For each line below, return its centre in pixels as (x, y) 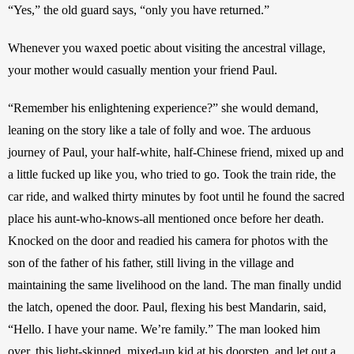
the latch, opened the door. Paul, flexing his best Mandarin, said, (167, 307)
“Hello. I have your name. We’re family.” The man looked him (164, 330)
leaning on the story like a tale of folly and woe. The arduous (159, 130)
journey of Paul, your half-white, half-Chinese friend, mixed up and (176, 153)
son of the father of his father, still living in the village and (151, 263)
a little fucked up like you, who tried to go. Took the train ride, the (172, 175)
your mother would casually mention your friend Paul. (144, 70)
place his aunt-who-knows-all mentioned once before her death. (166, 219)
